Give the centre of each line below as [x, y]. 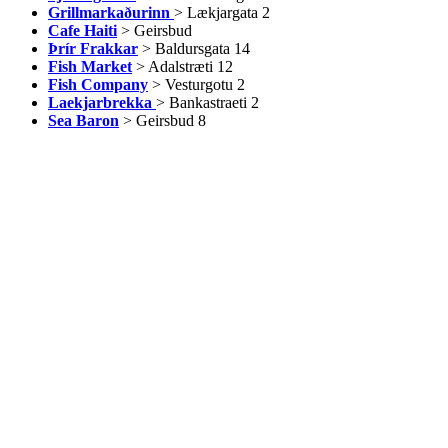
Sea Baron [83, 120]
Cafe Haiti [82, 30]
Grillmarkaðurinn [109, 12]
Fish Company [98, 84]
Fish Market [90, 66]
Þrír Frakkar [93, 48]
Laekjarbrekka [100, 102]
